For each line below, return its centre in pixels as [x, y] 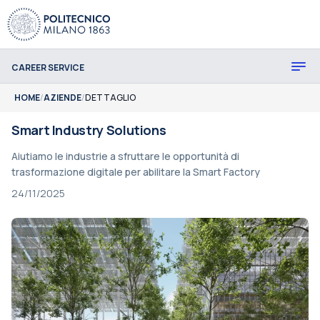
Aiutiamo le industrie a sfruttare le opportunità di [125, 156]
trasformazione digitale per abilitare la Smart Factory [136, 172]
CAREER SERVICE [48, 67]
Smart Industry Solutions [89, 130]
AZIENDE [62, 97]
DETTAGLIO [110, 97]
